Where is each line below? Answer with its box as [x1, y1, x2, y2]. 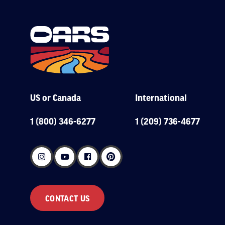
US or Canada [30, 92, 81, 102]
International [135, 92, 187, 102]
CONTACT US [45, 193, 90, 203]
